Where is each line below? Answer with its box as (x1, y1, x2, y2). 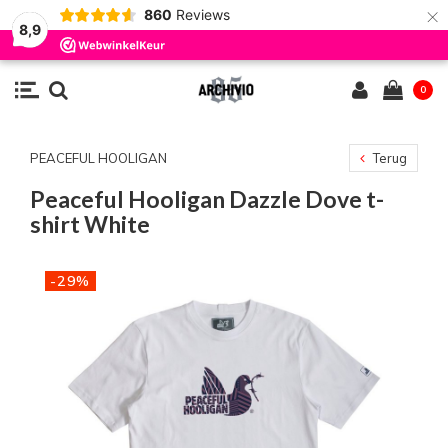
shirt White (30, 210, 150, 238)
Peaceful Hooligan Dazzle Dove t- (30, 185, 384, 213)
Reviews (175, 6, 230, 23)
